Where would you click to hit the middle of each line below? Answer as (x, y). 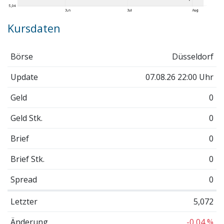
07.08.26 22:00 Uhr (180, 77)
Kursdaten (34, 28)
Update (24, 77)
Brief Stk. (27, 159)
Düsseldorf (193, 56)
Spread (23, 179)
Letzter (24, 201)
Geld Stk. (26, 118)
